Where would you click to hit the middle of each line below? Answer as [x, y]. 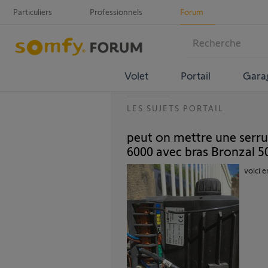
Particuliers [33, 12]
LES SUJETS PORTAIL [175, 108]
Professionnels [116, 12]
